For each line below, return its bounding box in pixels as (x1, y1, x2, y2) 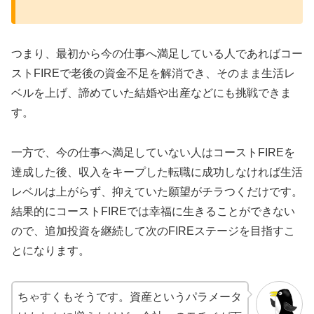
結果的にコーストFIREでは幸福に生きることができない (11, 205, 295, 217)
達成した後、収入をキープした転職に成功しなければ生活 (11, 165, 303, 178)
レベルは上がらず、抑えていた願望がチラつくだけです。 (11, 185, 303, 198)
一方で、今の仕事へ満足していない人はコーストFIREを (11, 146, 295, 158)
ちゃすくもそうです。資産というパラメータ (18, 290, 242, 303)
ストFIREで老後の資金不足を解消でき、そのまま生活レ (11, 67, 295, 79)
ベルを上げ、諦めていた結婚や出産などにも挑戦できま (11, 86, 292, 99)
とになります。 (11, 244, 90, 257)
